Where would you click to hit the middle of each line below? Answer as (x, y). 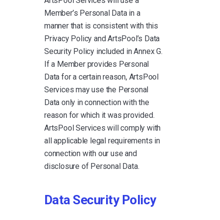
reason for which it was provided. (99, 115)
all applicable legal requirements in (102, 140)
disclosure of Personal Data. (92, 166)
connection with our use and (91, 153)
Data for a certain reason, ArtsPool (102, 77)
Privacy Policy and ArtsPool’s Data (102, 38)
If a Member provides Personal (97, 64)
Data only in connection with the (97, 102)
